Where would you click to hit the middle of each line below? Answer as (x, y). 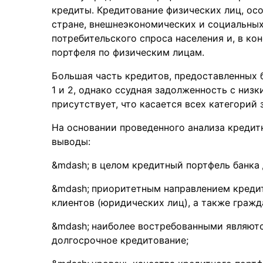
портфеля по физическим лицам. (128, 52)
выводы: (71, 141)
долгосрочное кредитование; (120, 240)
